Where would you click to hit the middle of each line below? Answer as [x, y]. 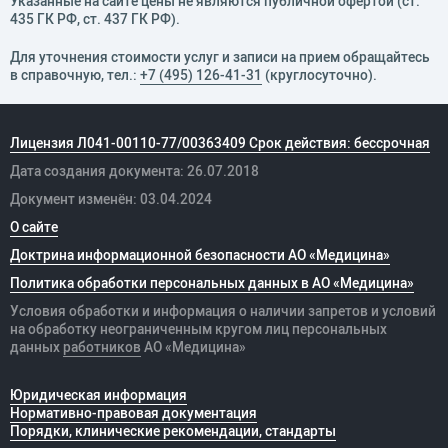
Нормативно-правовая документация [133, 412]
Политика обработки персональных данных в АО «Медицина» [212, 282]
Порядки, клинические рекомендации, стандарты [173, 430]
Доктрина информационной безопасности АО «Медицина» [200, 254]
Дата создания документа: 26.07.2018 [134, 170]
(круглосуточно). [319, 74]
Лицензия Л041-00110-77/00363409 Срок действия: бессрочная [220, 142]
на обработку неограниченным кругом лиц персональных [198, 328]
